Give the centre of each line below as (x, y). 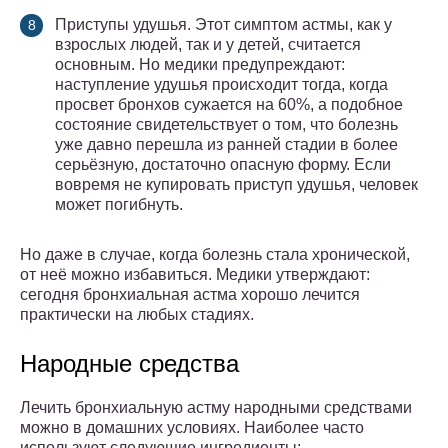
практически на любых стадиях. (137, 315)
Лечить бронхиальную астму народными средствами (216, 408)
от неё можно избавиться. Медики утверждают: (195, 275)
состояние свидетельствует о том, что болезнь (226, 125)
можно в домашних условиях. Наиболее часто (192, 428)
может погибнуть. (119, 205)
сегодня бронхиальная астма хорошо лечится (190, 295)
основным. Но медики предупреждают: (200, 65)
